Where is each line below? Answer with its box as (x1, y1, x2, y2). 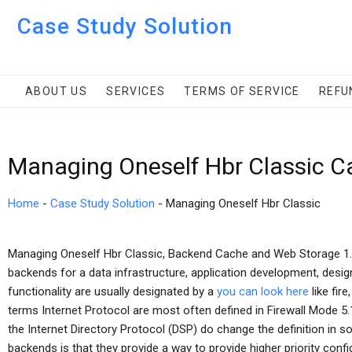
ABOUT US (25, 85, 88, 97)
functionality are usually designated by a (8, 284, 217, 299)
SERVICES (106, 85, 166, 97)
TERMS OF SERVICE (184, 85, 300, 97)
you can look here (217, 284, 309, 299)
